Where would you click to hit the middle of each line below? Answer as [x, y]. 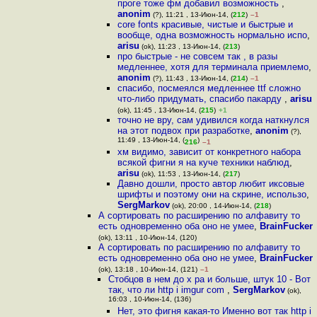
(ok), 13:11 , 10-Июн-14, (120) [148, 237]
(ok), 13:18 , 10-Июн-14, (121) [148, 269]
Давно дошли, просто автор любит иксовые [211, 184]
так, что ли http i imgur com [167, 290]
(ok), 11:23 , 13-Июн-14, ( [182, 46]
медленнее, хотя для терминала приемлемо [213, 67]
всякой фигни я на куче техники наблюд [203, 162]
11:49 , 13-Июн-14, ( [151, 141]
